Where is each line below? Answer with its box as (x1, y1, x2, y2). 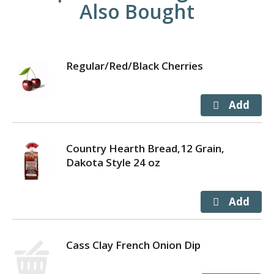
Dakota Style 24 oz (66, 155, 160, 169)
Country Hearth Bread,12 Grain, (66, 141, 224, 155)
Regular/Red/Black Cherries (66, 58, 203, 73)
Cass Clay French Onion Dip (66, 237, 201, 252)
